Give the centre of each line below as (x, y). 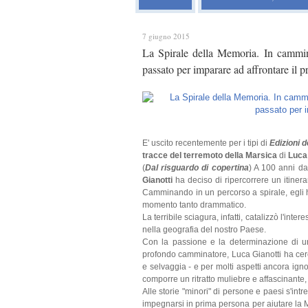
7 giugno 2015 (166, 36)
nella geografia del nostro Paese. (204, 230)
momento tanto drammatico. (194, 205)
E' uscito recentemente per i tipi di (206, 143)
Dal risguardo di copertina (197, 168)
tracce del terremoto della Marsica (210, 155)
